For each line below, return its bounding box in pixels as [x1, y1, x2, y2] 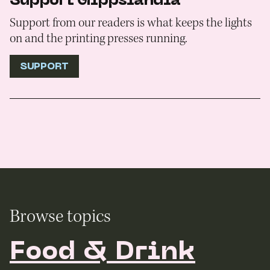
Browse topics [10, 205, 111, 228]
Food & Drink [10, 240, 195, 266]
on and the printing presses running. [10, 31, 187, 47]
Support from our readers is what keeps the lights [10, 15, 252, 31]
